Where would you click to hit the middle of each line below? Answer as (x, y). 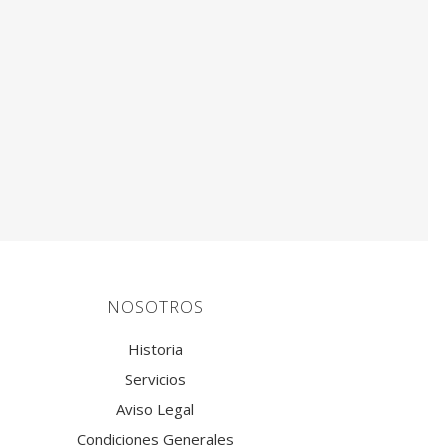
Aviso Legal (155, 409)
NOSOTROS (155, 306)
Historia (155, 349)
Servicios (155, 379)
